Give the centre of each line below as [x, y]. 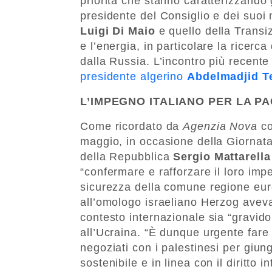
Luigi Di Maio [118, 31]
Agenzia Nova [220, 126]
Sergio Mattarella [220, 156]
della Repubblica [125, 156]
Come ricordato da [132, 126]
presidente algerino [134, 76]
